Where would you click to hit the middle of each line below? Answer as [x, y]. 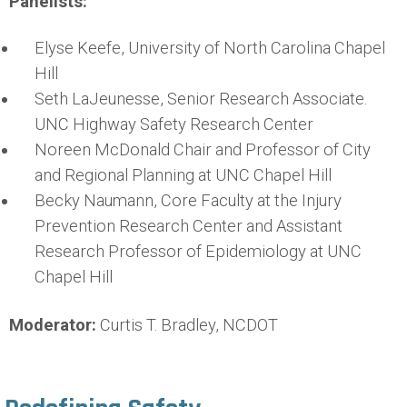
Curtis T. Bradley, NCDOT [187, 324]
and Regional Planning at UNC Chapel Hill [184, 175]
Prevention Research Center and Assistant [189, 226]
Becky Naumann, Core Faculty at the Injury [189, 201]
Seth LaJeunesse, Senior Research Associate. [201, 99]
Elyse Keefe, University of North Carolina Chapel [210, 48]
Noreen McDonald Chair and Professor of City [203, 150]
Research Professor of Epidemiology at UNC [199, 252]
